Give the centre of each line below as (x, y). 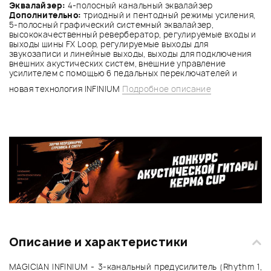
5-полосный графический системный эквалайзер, (112, 24)
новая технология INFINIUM (66, 89)
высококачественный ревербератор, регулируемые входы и (133, 34)
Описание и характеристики (99, 242)
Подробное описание (167, 89)
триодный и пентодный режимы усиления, (169, 15)
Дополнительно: (46, 15)
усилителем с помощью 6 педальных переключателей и (123, 73)
